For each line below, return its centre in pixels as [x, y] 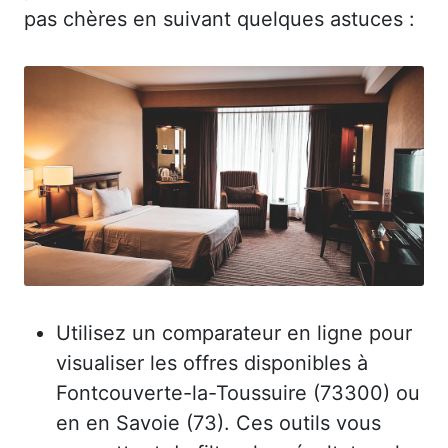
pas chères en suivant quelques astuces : [219, 18]
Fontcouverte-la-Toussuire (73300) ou [238, 392]
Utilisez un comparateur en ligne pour [234, 332]
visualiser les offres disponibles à [212, 362]
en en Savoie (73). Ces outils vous [218, 422]
